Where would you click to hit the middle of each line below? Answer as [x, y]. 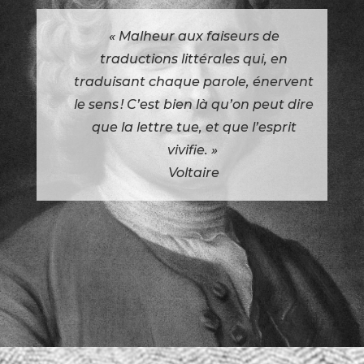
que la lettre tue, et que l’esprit [194, 127]
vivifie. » [194, 149]
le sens [97, 104]
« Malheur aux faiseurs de [194, 36]
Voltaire [194, 172]
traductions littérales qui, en [194, 58]
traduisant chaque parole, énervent [194, 81]
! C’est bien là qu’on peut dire [217, 104]
